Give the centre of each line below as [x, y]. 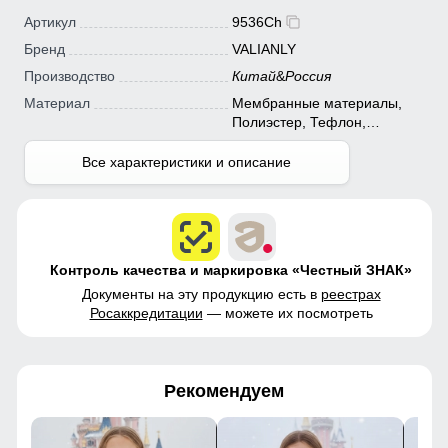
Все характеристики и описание [187, 162]
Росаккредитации [146, 312]
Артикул [49, 22]
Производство [69, 76]
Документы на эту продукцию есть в [201, 293]
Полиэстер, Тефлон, [298, 122]
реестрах [350, 293]
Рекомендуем [224, 390]
